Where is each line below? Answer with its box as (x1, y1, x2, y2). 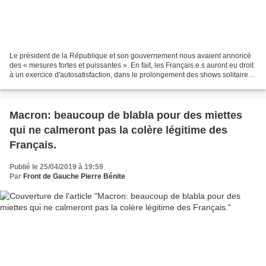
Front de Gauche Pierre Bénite (23, 172, 125, 180)
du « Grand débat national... (9, 80, 99, 88)
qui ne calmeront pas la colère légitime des (9, 123, 227, 136)
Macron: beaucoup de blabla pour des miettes (9, 109, 242, 121)
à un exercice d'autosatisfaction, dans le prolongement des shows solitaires (9, 70, 252, 79)
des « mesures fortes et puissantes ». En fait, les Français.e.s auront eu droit (9, 61, 254, 69)
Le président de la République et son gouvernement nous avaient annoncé (9, 51, 251, 60)
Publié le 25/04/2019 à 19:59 (9, 162, 103, 171)
